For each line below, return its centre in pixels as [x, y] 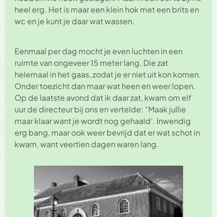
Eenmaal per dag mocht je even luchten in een [99, 51]
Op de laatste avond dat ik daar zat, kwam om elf [103, 97]
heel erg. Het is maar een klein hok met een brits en [107, 9]
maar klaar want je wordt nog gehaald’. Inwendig [103, 121]
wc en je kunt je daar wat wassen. [75, 21]
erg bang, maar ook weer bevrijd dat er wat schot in [107, 132]
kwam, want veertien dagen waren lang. [87, 144]
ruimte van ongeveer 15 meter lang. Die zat [91, 62]
